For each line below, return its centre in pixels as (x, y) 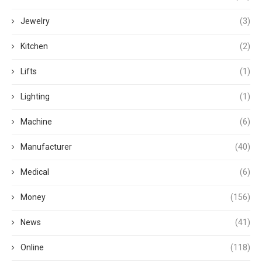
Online (32, 247)
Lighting (35, 96)
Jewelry (35, 21)
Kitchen (34, 46)
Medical (35, 172)
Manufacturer (46, 146)
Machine (36, 121)
